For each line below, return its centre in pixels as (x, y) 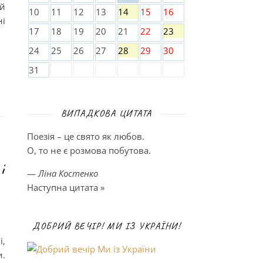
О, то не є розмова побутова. (89, 150)
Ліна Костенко (68, 173)
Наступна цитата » (66, 187)
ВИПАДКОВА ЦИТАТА (106, 113)
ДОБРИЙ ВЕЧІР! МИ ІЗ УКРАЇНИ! (106, 226)
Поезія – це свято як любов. (86, 136)
